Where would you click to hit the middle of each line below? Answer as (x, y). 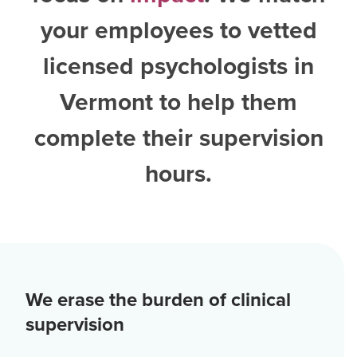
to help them (228, 102)
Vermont (106, 102)
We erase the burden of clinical (158, 300)
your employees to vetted (178, 30)
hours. (178, 174)
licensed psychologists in (178, 66)
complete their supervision (178, 138)
